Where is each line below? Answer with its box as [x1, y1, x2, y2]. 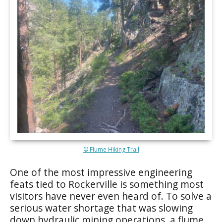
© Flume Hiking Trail [83, 145, 139, 154]
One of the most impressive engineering [10, 165, 192, 179]
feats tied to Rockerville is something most [10, 177, 204, 191]
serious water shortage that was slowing [10, 201, 193, 215]
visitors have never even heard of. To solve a [10, 189, 212, 203]
